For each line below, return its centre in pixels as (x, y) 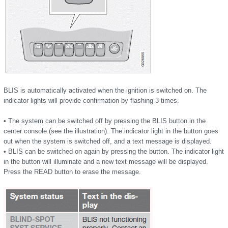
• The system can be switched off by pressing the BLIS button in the (105, 121)
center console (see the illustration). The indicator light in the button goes (111, 131)
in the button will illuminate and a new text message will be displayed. (106, 162)
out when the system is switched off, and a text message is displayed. (108, 141)
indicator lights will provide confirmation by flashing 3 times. (91, 101)
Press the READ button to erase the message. (72, 172)
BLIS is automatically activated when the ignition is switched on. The (105, 90)
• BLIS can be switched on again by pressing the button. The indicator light (114, 151)
